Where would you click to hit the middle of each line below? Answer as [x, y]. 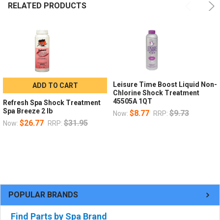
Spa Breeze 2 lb [27, 111]
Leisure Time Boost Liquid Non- [165, 84]
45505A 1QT [132, 101]
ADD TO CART [55, 85]
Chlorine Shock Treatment [156, 93]
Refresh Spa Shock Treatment [52, 102]
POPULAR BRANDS [43, 195]
